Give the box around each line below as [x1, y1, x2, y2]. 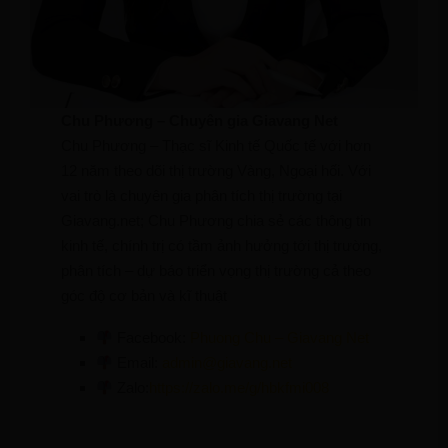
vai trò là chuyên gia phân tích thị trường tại [61, 187, 343, 205]
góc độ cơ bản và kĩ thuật [61, 287, 228, 305]
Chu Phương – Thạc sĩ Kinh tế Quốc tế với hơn [61, 137, 372, 155]
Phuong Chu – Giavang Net [190, 329, 370, 347]
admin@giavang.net [162, 354, 293, 372]
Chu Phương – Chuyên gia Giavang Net [61, 112, 339, 130]
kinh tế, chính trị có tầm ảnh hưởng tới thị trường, [61, 237, 383, 255]
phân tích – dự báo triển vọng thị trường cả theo [61, 262, 372, 280]
